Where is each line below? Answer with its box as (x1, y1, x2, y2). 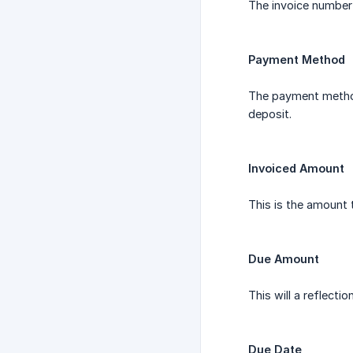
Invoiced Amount (248, 162, 344, 176)
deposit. (248, 107, 292, 121)
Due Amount (248, 252, 319, 266)
